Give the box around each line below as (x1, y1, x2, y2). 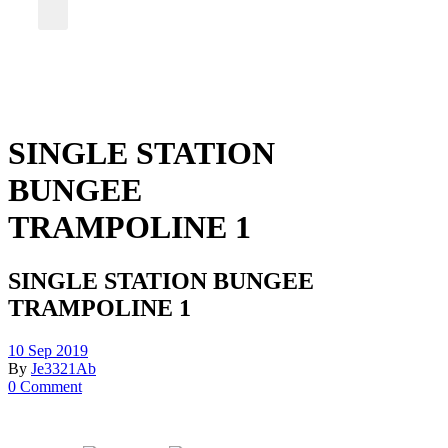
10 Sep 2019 (8, 341, 88, 359)
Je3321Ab (31, 359, 96, 377)
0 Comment (8, 377, 82, 395)
